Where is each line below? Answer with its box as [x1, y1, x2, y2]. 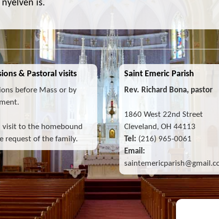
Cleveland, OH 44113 [124, 123, 196, 131]
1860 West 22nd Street [124, 110, 203, 119]
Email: [124, 147, 146, 155]
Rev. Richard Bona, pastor [124, 86, 213, 94]
